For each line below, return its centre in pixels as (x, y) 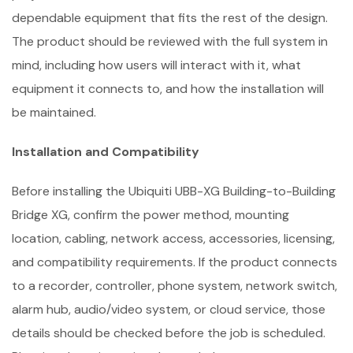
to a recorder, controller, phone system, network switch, (175, 286)
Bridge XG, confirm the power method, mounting (150, 215)
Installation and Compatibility (106, 152)
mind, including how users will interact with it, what (156, 65)
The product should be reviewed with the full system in (170, 41)
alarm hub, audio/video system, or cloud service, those (169, 309)
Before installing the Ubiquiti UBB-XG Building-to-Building (174, 191)
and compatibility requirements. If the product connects (175, 262)
